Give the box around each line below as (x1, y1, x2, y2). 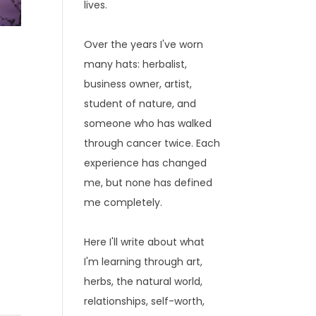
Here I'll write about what (84, 235, 205, 249)
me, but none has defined (84, 176, 213, 190)
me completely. (84, 195, 163, 209)
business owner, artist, (84, 77, 193, 91)
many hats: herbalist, (84, 57, 188, 71)
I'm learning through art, (84, 255, 203, 269)
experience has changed (84, 156, 207, 170)
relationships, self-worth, (84, 294, 205, 308)
